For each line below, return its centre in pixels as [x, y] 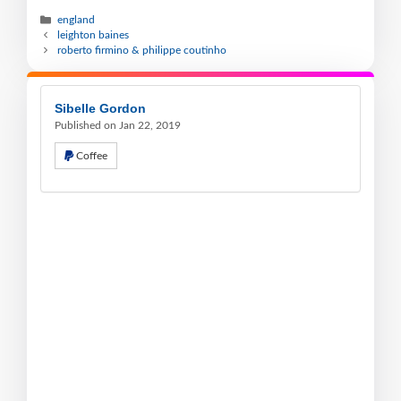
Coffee [92, 156]
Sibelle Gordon [100, 109]
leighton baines [94, 35]
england [77, 20]
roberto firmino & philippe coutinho [142, 51]
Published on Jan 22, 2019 [118, 126]
